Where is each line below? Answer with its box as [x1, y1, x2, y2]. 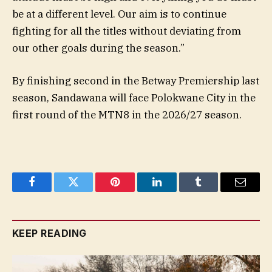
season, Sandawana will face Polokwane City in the [12, 90, 256, 104]
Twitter [72, 185, 104, 197]
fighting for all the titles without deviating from [12, 24, 241, 38]
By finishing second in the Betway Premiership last [12, 73, 259, 87]
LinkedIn [155, 185, 196, 197]
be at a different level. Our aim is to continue [12, 7, 226, 21]
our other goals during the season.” [12, 41, 185, 55]
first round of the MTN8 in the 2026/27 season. [12, 107, 242, 121]
